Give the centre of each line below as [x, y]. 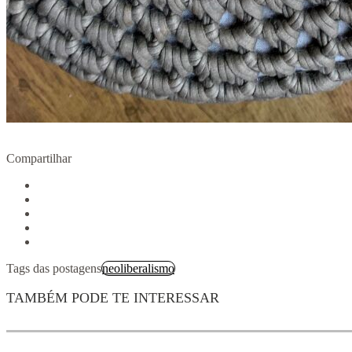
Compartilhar [39, 159]
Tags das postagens [54, 269]
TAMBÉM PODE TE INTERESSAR [113, 298]
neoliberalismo [138, 269]
